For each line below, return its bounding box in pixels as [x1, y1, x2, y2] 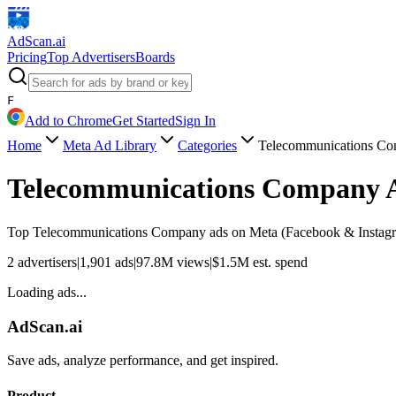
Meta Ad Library [63, 138, 156, 153]
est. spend [249, 254, 308, 270]
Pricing [7, 49, 47, 65]
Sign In [175, 113, 216, 128]
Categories [178, 138, 237, 153]
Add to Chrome [25, 113, 112, 128]
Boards [135, 49, 175, 65]
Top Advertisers [47, 49, 135, 65]
